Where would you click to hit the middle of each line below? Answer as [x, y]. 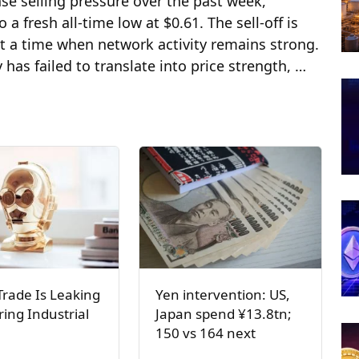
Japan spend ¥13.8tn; [223, 313]
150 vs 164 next [205, 333]
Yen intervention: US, [222, 294]
